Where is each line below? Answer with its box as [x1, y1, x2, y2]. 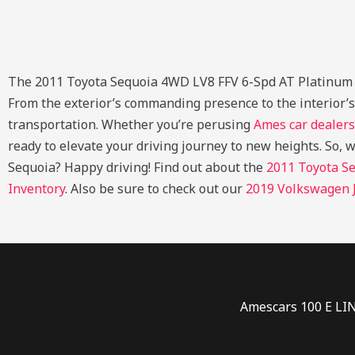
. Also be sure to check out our [65, 179, 246, 197]
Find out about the [154, 158, 266, 176]
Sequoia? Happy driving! [8, 158, 154, 176]
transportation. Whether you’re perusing [8, 115, 254, 133]
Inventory [8, 179, 65, 197]
